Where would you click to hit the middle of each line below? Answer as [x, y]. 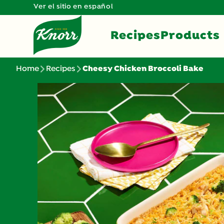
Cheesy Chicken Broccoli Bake [143, 69]
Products [190, 36]
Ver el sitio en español [73, 7]
